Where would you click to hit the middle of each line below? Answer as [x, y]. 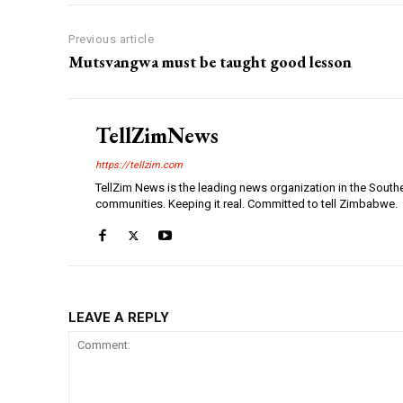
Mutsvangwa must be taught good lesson [210, 62]
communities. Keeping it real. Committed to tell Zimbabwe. [246, 204]
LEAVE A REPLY [119, 318]
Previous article [111, 40]
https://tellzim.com [139, 166]
